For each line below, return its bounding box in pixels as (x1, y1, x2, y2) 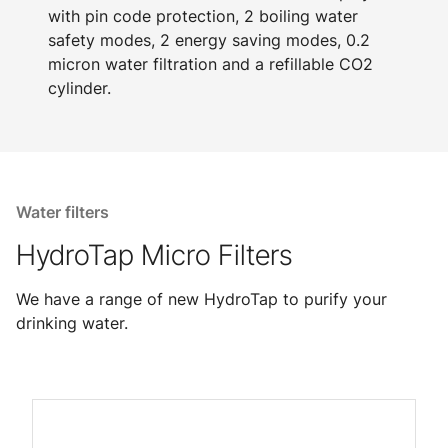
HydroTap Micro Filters (16, 238, 292, 272)
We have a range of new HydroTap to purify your (16, 289, 387, 309)
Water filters (16, 202, 109, 222)
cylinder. (48, 78, 111, 98)
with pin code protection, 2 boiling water (48, 6, 358, 26)
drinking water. (16, 313, 128, 333)
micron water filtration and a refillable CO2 (48, 54, 373, 74)
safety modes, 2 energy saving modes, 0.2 (48, 30, 370, 50)
